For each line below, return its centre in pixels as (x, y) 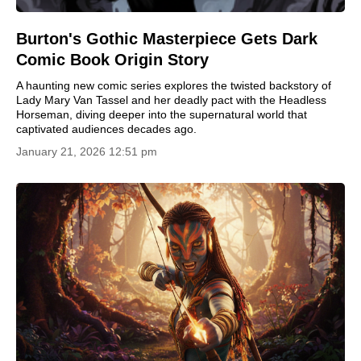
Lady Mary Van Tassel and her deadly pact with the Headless (171, 100)
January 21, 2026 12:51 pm (87, 151)
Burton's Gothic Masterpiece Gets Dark (167, 38)
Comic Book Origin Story (112, 59)
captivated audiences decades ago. (106, 129)
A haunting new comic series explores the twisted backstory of (174, 85)
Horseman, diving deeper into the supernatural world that (162, 114)
